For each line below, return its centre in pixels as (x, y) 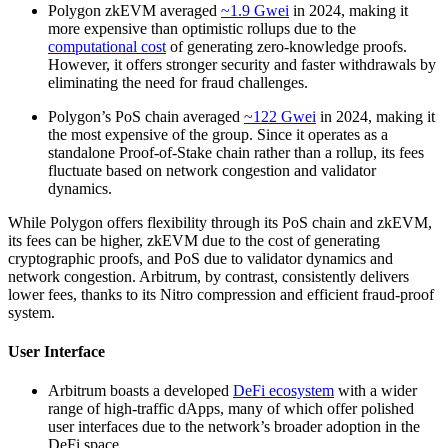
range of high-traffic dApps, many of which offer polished (231, 409)
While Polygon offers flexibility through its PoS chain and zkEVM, (220, 222)
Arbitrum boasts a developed (140, 391)
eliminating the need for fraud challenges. (178, 82)
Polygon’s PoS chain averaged (146, 116)
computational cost (107, 46)
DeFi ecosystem (283, 391)
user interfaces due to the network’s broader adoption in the (234, 427)
